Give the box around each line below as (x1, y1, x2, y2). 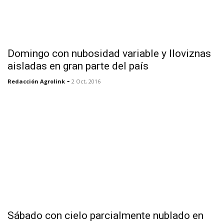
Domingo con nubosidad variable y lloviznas (7, 47, 211, 59)
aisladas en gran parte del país (7, 59, 148, 72)
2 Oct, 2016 (71, 77, 100, 85)
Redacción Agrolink (7, 77, 65, 85)
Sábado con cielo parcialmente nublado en (7, 209, 203, 221)
